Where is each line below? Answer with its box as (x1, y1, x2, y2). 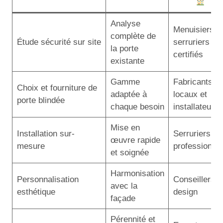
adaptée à (110, 90, 147, 99)
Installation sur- (16, 129, 75, 138)
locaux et (173, 90, 207, 99)
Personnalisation (16, 175, 79, 184)
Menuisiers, (173, 25, 217, 34)
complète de (110, 31, 156, 41)
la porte (110, 44, 138, 53)
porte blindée (16, 96, 65, 105)
